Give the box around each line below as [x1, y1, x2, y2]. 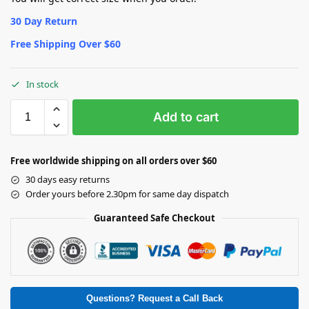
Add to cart [152, 110, 219, 125]
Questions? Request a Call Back [86, 294, 223, 304]
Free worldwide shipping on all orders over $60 [10, 154, 217, 168]
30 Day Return [10, 14, 77, 28]
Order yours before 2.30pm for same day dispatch [26, 188, 229, 201]
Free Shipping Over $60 [10, 37, 121, 50]
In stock [26, 78, 59, 91]
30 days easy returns [26, 173, 110, 186]
